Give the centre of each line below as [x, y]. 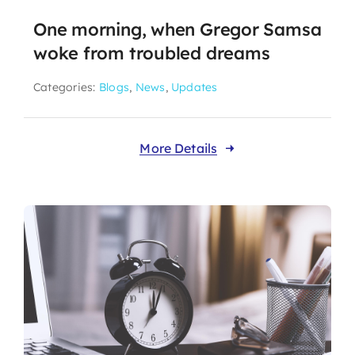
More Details [179, 149]
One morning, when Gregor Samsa [177, 30]
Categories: [66, 88]
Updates [195, 88]
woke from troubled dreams [151, 53]
